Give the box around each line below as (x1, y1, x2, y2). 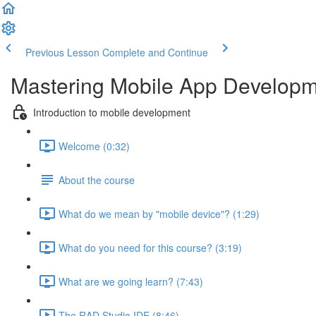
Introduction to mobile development (33, 104, 190, 119)
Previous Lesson (25, 45, 99, 59)
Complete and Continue (102, 45, 208, 59)
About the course (59, 172, 135, 187)
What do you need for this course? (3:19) (59, 240, 242, 255)
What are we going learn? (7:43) (59, 274, 203, 288)
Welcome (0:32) (59, 138, 130, 153)
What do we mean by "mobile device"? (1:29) (59, 206, 260, 221)
